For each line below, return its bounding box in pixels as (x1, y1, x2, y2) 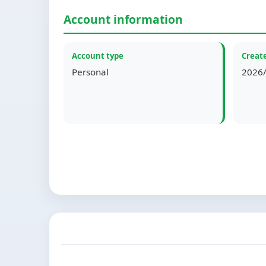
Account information (64, 11, 183, 27)
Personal (72, 66, 109, 78)
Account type (72, 50, 123, 61)
